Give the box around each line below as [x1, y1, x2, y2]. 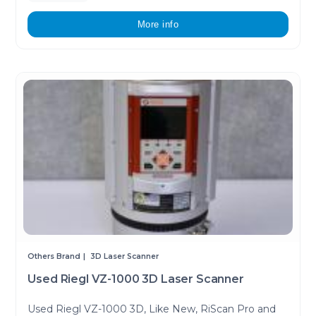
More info [137, 18, 179, 30]
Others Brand [28, 251, 81, 261]
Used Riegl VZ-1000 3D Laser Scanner [28, 272, 244, 286]
